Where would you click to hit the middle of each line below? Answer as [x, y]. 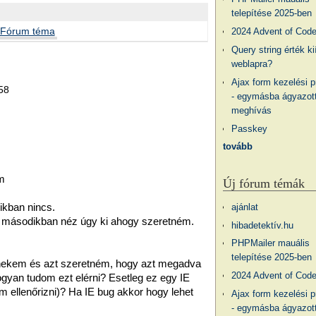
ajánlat [245, 207]
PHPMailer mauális [271, 243]
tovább [237, 147]
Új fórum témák [263, 183]
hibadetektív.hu [263, 225]
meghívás [252, 110]
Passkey [250, 128]
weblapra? [252, 64]
